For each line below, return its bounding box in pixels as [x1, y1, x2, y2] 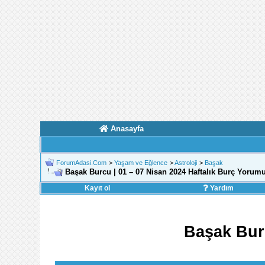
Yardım [208, 185, 234, 192]
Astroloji [174, 159, 197, 166]
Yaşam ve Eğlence [114, 159, 167, 166]
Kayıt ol [84, 185, 110, 192]
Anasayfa [111, 124, 144, 133]
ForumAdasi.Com [56, 159, 106, 166]
